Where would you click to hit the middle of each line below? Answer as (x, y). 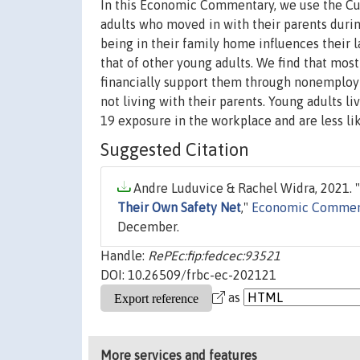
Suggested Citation (175, 150)
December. (148, 227)
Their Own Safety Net (179, 208)
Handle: (124, 256)
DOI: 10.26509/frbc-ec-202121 (188, 275)
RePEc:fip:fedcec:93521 (214, 256)
